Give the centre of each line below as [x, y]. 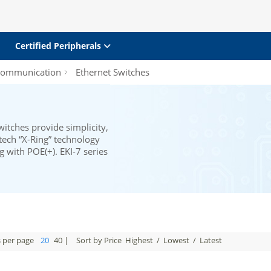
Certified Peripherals [59, 46]
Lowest [176, 240]
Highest [139, 240]
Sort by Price [100, 240]
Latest [211, 240]
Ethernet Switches [111, 72]
